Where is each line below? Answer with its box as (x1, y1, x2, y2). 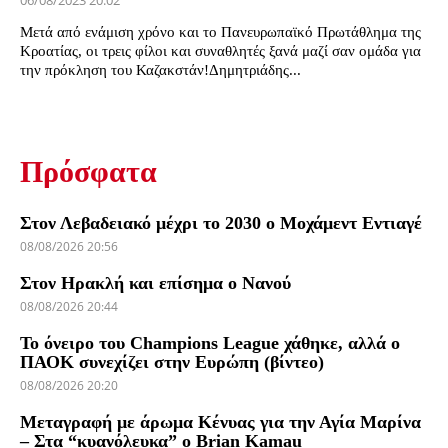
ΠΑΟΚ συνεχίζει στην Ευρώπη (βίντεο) (20, 352, 324, 373)
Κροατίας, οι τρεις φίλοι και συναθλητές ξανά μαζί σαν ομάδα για (20, 43, 421, 60)
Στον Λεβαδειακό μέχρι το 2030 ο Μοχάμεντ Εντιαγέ (20, 213, 422, 234)
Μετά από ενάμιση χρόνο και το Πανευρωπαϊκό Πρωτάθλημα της (20, 24, 421, 41)
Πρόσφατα (20, 155, 157, 189)
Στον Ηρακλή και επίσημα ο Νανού (20, 273, 291, 294)
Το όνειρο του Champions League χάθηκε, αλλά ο (20, 333, 400, 354)
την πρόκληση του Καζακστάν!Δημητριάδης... (20, 62, 301, 79)
